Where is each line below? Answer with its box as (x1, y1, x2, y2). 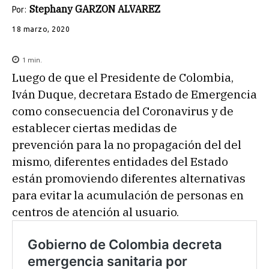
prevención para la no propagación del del (12, 137, 241, 152)
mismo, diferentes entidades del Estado (12, 154, 228, 169)
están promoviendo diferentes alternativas (12, 171, 246, 186)
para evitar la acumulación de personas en (12, 187, 244, 202)
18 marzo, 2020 (12, 25, 70, 33)
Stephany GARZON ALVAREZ (29, 2, 160, 15)
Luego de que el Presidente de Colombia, (12, 70, 234, 85)
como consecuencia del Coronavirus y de (12, 103, 234, 118)
